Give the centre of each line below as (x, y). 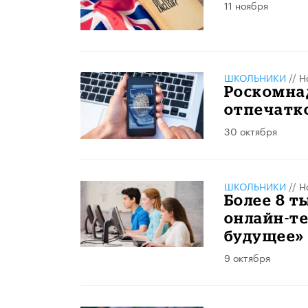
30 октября (250, 131)
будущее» (264, 235)
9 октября (247, 257)
